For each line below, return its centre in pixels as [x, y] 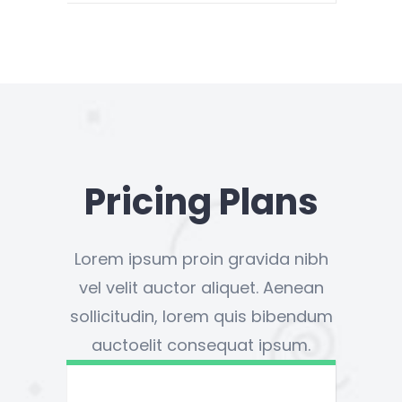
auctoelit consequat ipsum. [201, 345]
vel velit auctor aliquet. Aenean [201, 288]
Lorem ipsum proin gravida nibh [201, 259]
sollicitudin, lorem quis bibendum [201, 317]
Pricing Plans [201, 202]
